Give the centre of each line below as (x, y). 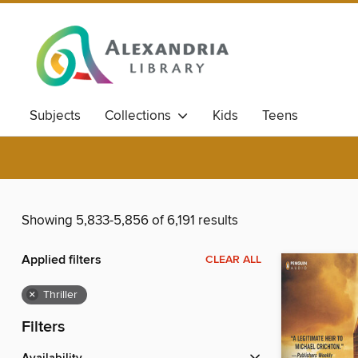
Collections (141, 116)
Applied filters (62, 261)
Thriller (60, 295)
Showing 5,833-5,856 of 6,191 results (130, 221)
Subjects (55, 116)
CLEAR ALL (233, 260)
